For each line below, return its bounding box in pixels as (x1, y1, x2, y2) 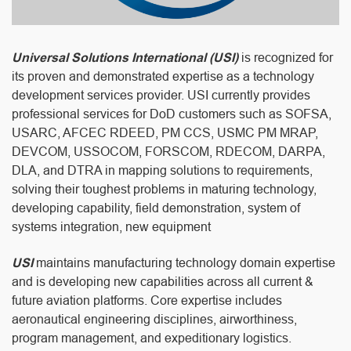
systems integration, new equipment (12, 220, 211, 234)
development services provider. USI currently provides (12, 89, 310, 103)
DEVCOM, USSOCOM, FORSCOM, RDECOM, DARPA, (12, 145, 325, 159)
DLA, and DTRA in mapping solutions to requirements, (12, 164, 313, 178)
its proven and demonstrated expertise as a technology (12, 70, 314, 84)
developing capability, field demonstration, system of (12, 201, 300, 215)
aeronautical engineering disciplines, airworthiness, (12, 313, 297, 327)
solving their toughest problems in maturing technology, (12, 183, 317, 197)
